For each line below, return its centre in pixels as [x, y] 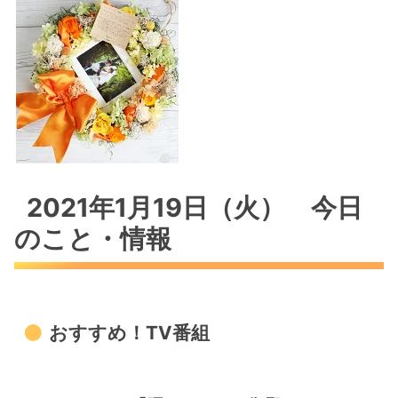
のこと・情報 [93, 238]
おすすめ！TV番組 [129, 332]
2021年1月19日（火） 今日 [195, 207]
